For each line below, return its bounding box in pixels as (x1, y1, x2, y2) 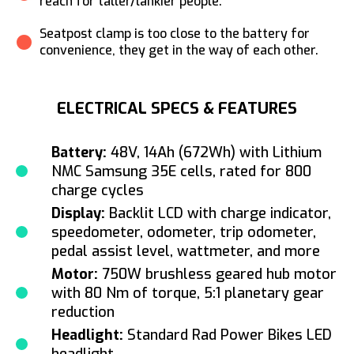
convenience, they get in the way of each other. (40, 41, 318, 58)
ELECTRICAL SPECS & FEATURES (57, 97, 297, 119)
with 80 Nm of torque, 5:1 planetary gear (51, 283, 324, 303)
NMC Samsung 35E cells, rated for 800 (51, 161, 311, 181)
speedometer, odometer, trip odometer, (51, 222, 316, 242)
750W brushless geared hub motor (98, 264, 337, 284)
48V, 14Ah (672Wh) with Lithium (107, 142, 322, 162)
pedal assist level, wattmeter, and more (51, 241, 320, 261)
